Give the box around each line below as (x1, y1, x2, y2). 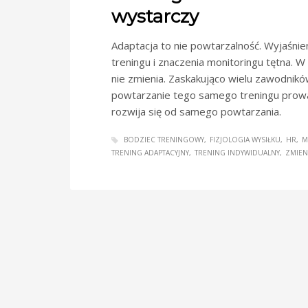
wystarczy (111, 5, 199, 27)
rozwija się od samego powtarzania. (111, 104, 281, 118)
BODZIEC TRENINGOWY (124, 134, 204, 144)
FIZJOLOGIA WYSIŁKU (210, 134, 280, 144)
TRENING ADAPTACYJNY (111, 147, 189, 157)
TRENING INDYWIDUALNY (195, 147, 280, 157)
